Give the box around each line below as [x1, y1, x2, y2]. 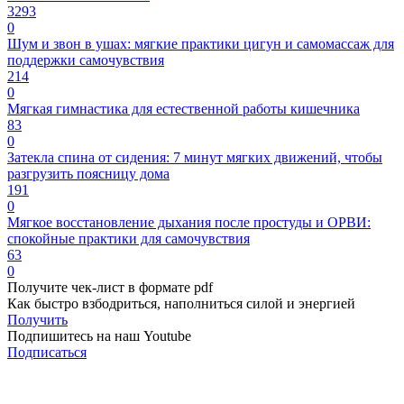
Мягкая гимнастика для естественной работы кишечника [7, 100, 360, 116]
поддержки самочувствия [7, 51, 164, 68]
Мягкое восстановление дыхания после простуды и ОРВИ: [7, 214, 371, 230]
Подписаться [7, 344, 87, 360]
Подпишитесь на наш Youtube [7, 327, 191, 344]
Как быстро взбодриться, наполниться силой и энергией [7, 295, 355, 311]
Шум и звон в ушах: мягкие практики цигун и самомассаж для [7, 35, 394, 51]
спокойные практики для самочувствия [7, 230, 250, 246]
